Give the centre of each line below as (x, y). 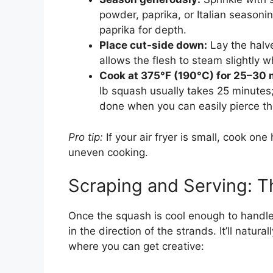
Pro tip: (86, 137)
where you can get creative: (136, 246)
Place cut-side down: (153, 45)
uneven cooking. (108, 152)
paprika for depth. (143, 30)
